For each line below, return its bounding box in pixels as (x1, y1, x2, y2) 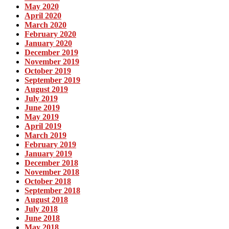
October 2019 (25, 66, 71, 75)
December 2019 (25, 48, 78, 57)
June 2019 (25, 103, 60, 112)
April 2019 (25, 121, 61, 130)
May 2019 (25, 112, 59, 121)
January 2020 (25, 38, 72, 48)
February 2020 (25, 29, 76, 38)
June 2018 (25, 213, 60, 222)
